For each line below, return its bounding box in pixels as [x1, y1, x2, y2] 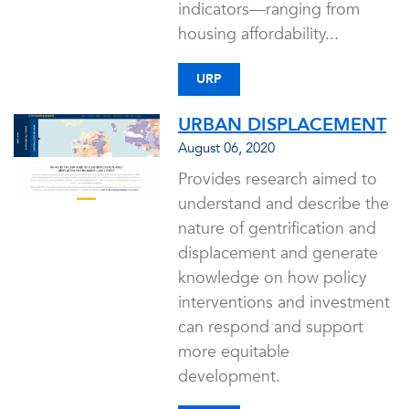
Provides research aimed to [178, 168, 377, 191]
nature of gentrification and [178, 217, 376, 240]
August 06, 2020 [178, 139, 275, 157]
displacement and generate [178, 242, 378, 265]
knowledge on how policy [178, 267, 367, 289]
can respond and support [178, 316, 363, 339]
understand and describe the [178, 193, 389, 215]
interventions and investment [178, 291, 390, 314]
